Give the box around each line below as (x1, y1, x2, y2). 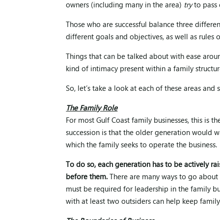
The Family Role (66, 104, 118, 114)
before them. (66, 172, 108, 183)
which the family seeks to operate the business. (66, 140, 218, 151)
